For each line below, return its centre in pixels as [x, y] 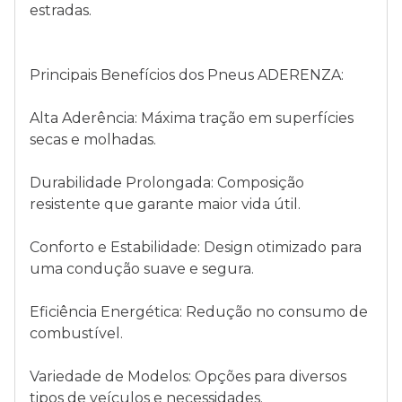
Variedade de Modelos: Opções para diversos [188, 376]
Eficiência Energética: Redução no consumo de [199, 312]
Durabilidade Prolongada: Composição [167, 183]
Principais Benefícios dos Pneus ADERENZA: [187, 75]
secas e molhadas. [93, 140]
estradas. [61, 10]
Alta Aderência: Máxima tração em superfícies [192, 118]
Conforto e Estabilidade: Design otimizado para [196, 247]
